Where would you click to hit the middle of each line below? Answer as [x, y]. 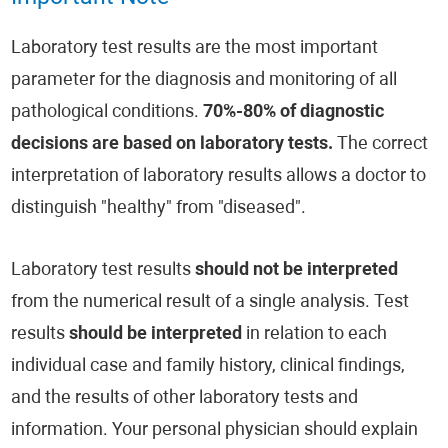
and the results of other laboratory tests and [185, 398]
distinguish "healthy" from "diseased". [159, 208]
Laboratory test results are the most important [195, 48]
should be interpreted [156, 334]
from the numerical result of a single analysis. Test [210, 302]
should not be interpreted [297, 270]
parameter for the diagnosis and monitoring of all [204, 80]
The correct [381, 144]
